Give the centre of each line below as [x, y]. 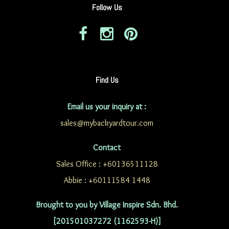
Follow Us [107, 8]
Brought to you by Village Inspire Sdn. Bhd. [107, 205]
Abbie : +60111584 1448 [107, 180]
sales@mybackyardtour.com [107, 123]
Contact [107, 148]
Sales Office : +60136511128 [107, 164]
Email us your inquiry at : [107, 107]
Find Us [107, 80]
